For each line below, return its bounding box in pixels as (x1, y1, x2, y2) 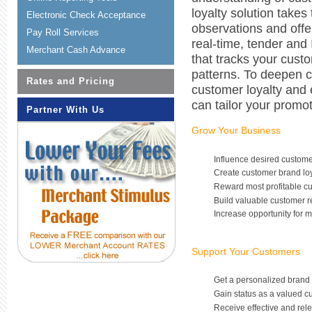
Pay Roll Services (26, 27, 99, 38)
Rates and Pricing (26, 75, 115, 86)
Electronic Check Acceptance (26, 10, 146, 21)
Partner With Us (26, 104, 104, 115)
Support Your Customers (192, 245, 300, 257)
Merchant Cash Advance (26, 45, 125, 56)
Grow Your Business (192, 125, 281, 136)
